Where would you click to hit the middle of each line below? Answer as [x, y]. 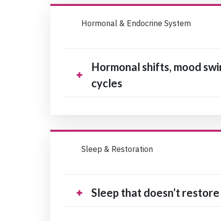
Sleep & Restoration [117, 149]
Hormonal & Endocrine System [136, 23]
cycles [107, 83]
